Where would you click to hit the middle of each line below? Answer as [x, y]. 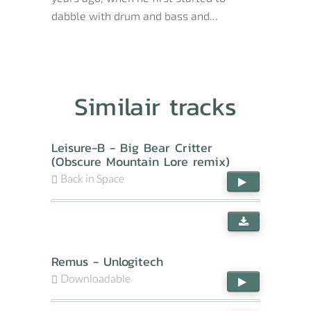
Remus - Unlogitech [107, 261]
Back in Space [92, 178]
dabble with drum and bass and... [135, 16]
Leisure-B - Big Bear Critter [132, 148]
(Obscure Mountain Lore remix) [141, 161]
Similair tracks [155, 106]
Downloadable [95, 278]
